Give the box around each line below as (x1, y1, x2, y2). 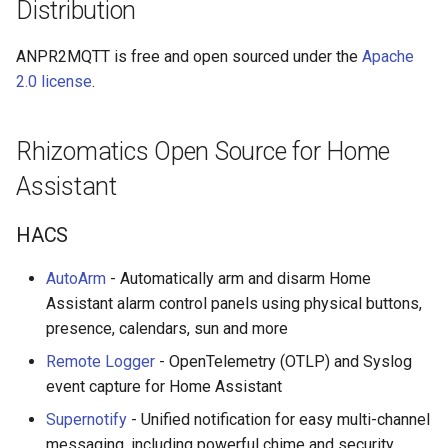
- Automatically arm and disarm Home (106, 269, 371, 288)
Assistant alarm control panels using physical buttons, (46, 294, 422, 313)
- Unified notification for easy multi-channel (127, 410, 430, 429)
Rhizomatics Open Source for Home (16, 137, 390, 166)
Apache (362, 47, 414, 66)
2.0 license (16, 72, 92, 91)
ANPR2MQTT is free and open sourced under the (16, 47, 362, 66)
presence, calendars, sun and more (46, 319, 288, 338)
